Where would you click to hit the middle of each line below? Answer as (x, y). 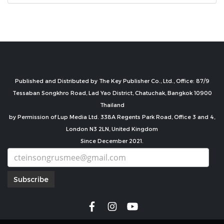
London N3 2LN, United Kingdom (112, 128)
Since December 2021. (112, 140)
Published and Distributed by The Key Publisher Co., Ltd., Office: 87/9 (112, 80)
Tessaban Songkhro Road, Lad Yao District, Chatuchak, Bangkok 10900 (112, 92)
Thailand (112, 104)
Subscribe (31, 179)
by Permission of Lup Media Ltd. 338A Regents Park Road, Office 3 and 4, (112, 116)
